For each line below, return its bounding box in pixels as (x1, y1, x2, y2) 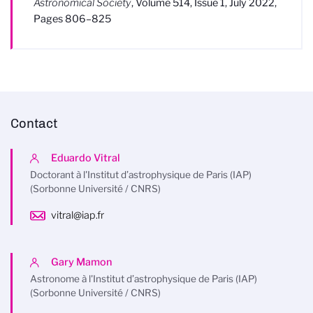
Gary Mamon (51, 256, 112, 268)
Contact (10, 116, 57, 131)
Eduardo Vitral (51, 152, 120, 164)
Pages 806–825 (34, 13, 111, 25)
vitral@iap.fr (51, 209, 104, 221)
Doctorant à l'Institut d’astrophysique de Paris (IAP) (30, 169, 252, 180)
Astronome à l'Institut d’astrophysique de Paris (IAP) (30, 273, 257, 284)
